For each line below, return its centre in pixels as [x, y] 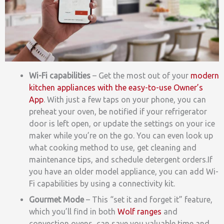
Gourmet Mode [57, 200]
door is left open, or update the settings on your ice [122, 124]
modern [205, 76]
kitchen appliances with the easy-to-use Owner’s [116, 88]
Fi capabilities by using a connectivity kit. [102, 184]
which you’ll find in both [73, 212]
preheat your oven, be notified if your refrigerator [118, 112]
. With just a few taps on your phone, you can [125, 100]
